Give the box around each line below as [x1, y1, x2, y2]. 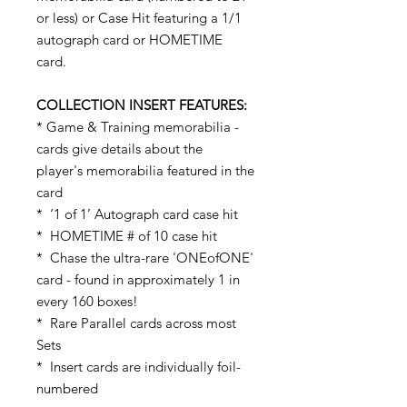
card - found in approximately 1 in [36, 271, 240, 289]
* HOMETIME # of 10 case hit [36, 227, 217, 245]
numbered [36, 380, 98, 398]
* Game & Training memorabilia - [36, 118, 239, 136]
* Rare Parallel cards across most [36, 314, 236, 333]
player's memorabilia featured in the [36, 162, 254, 180]
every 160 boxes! [36, 293, 138, 311]
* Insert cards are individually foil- [36, 358, 241, 376]
